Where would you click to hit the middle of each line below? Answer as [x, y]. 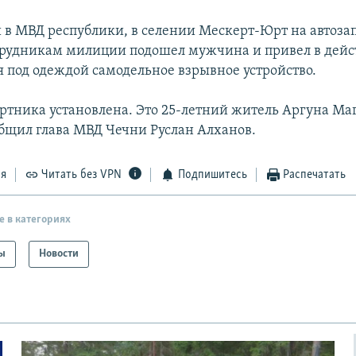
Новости [59, 253]
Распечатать [315, 175]
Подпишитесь [212, 175]
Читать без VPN [82, 175]
